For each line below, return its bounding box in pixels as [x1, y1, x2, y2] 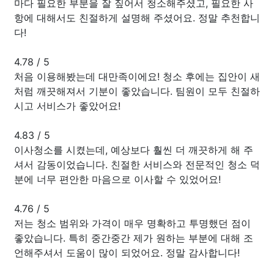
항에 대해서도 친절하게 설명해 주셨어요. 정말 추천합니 [14, 11, 260, 24]
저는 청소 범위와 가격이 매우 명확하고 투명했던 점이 [14, 217, 251, 229]
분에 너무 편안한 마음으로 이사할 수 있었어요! [14, 172, 221, 185]
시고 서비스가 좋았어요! [14, 99, 120, 112]
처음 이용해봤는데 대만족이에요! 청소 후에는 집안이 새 [14, 70, 260, 83]
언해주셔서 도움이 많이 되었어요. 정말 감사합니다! [14, 246, 240, 259]
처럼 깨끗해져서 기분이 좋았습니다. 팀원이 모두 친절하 [14, 84, 260, 97]
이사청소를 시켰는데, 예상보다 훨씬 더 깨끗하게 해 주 [14, 143, 253, 156]
